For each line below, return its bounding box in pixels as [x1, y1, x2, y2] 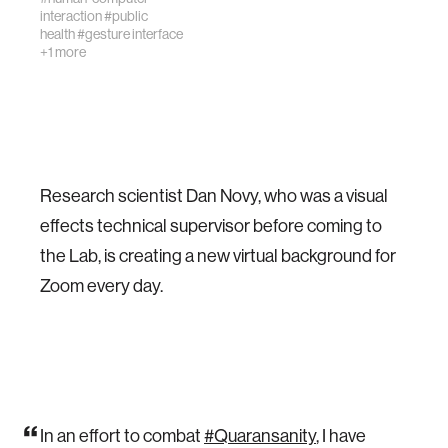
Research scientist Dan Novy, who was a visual [40, 184, 388, 207]
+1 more [40, 43, 86, 61]
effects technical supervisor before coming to [40, 214, 382, 237]
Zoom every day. [40, 274, 163, 297]
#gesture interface [77, 25, 183, 43]
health [40, 25, 75, 43]
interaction [40, 7, 102, 25]
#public [104, 7, 148, 25]
